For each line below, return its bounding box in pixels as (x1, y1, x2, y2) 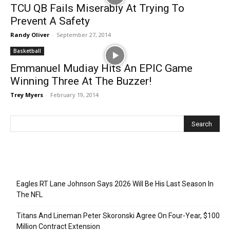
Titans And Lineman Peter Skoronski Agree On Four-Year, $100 (16, 211, 220, 220)
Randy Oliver (10, 30, 49, 39)
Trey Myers (10, 90, 43, 99)
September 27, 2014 (56, 30, 111, 39)
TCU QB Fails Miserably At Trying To (10, 2, 184, 14)
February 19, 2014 (50, 90, 99, 99)
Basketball (13, 47, 41, 54)
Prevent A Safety (10, 14, 90, 27)
